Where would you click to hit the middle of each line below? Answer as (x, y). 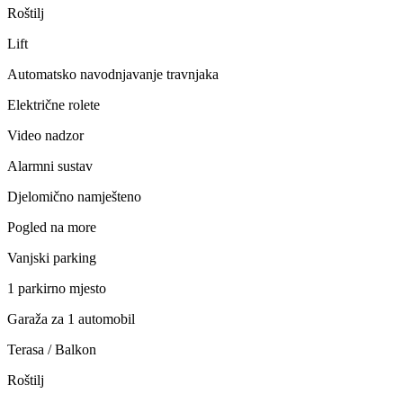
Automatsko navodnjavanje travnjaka (113, 74)
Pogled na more (52, 227)
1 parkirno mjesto (57, 288)
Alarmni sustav (50, 166)
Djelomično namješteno (74, 196)
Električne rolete (54, 104)
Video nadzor (45, 135)
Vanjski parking (52, 257)
